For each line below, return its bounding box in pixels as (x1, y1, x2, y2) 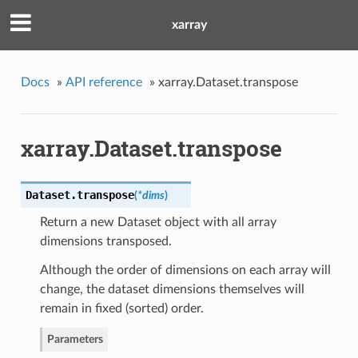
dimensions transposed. (39, 235, 172, 249)
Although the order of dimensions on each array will (39, 264, 331, 277)
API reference (65, 75, 142, 89)
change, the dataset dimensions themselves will (39, 283, 304, 296)
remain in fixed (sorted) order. (39, 302, 204, 316)
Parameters (46, 333, 103, 346)
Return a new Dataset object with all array (39, 216, 276, 229)
